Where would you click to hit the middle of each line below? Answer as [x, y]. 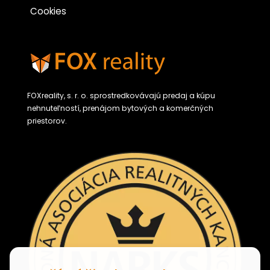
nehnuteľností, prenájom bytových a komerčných [120, 108]
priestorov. [47, 121]
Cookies [48, 11]
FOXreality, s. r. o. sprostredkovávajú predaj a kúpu [121, 96]
